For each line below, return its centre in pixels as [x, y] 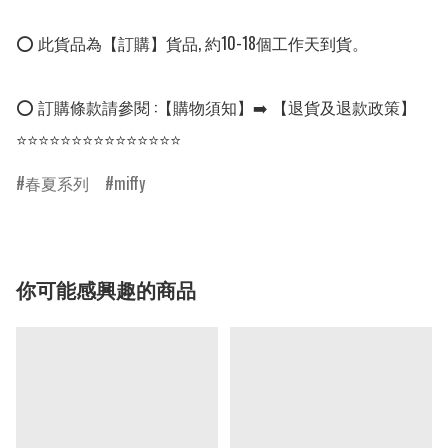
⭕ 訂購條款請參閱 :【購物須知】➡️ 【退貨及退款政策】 [216, 107]
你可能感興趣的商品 [106, 289]
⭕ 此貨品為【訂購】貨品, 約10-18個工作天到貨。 [192, 43]
